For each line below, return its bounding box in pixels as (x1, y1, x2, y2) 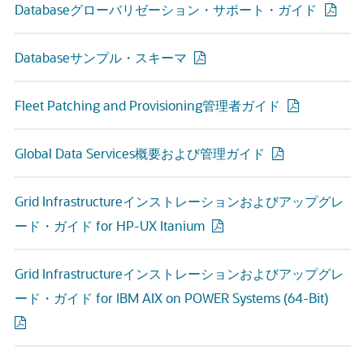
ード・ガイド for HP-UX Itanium (15, 217, 205, 234)
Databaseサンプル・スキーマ (15, 49, 187, 66)
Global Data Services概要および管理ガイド (15, 145, 265, 162)
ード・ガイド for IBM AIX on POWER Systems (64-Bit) (15, 289, 328, 306)
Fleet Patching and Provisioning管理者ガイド (15, 97, 280, 114)
